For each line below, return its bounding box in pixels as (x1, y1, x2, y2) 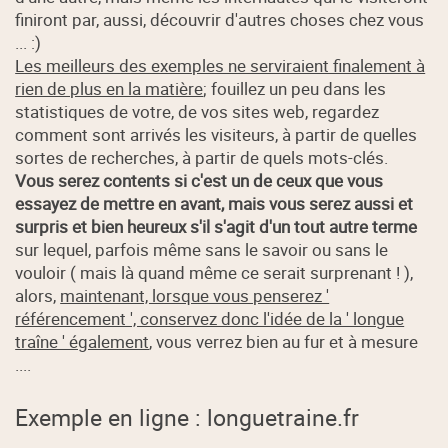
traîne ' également (15, 330, 150, 354)
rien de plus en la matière (15, 77, 204, 101)
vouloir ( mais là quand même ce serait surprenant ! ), (15, 261, 414, 285)
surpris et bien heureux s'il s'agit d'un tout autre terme (15, 215, 418, 239)
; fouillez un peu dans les (203, 77, 387, 101)
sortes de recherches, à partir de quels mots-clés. (15, 146, 389, 170)
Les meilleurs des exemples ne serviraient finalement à (15, 54, 426, 78)
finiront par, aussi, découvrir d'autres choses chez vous (15, 8, 429, 32)
